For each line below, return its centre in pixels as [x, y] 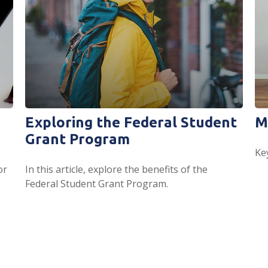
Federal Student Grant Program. [97, 183]
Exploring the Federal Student [131, 122]
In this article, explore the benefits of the [117, 169]
